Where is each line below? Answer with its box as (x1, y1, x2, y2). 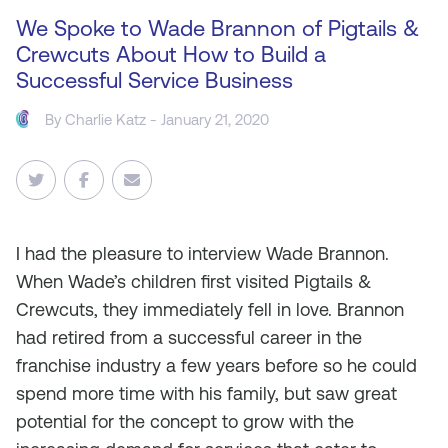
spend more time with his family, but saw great (16, 383, 397, 404)
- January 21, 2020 (146, 110, 270, 128)
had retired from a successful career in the (16, 327, 362, 348)
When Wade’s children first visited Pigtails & (16, 271, 371, 292)
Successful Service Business (16, 68, 293, 93)
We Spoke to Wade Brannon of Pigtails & (16, 16, 419, 41)
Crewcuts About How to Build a (16, 42, 326, 67)
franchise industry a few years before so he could (16, 355, 417, 376)
